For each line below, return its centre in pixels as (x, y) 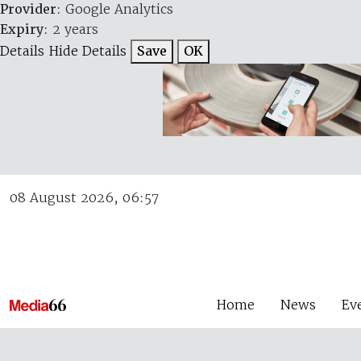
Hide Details (87, 51)
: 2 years (71, 29)
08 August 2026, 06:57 (84, 197)
